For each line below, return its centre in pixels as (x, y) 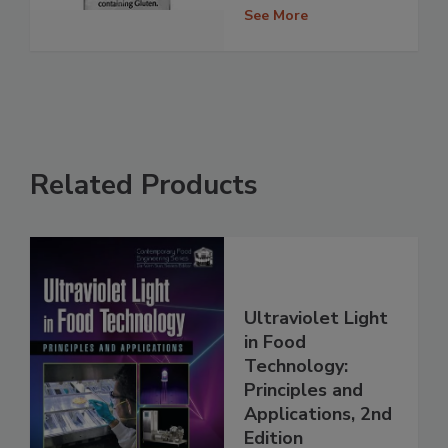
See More (276, 15)
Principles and (303, 389)
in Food (275, 341)
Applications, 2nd (318, 413)
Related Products (144, 185)
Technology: (296, 365)
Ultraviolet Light (316, 317)
